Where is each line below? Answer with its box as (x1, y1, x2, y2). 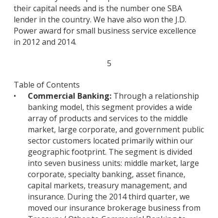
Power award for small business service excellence (14, 25, 196, 36)
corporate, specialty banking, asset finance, (28, 169, 185, 180)
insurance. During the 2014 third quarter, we (28, 191, 190, 202)
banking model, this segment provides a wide (28, 102, 192, 113)
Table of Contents (14, 79, 80, 91)
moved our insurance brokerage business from (28, 202, 200, 214)
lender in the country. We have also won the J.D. (14, 14, 186, 25)
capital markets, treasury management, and (28, 180, 187, 191)
